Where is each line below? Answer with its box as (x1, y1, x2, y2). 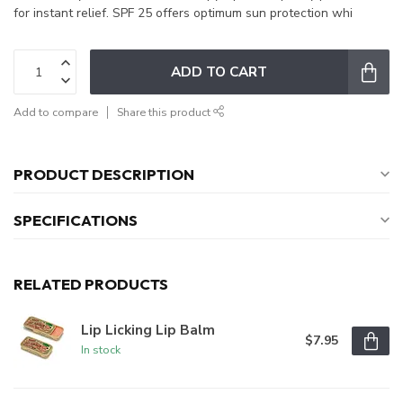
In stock (81, 342, 121, 358)
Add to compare (13, 104, 98, 121)
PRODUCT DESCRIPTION (13, 165, 194, 184)
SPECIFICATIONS (13, 210, 138, 230)
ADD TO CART (171, 62, 267, 82)
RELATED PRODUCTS (13, 274, 168, 294)
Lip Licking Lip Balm (81, 320, 215, 340)
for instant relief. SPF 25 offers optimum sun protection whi (13, 4, 353, 22)
